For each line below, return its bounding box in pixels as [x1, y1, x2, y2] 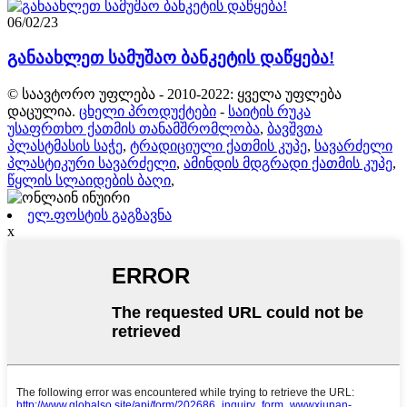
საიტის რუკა [228, 103, 311, 119]
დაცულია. [7, 103, 75, 119]
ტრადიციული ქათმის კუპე [130, 137, 307, 154]
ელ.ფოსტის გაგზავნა [27, 206, 172, 223]
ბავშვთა [267, 120, 323, 136]
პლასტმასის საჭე [7, 137, 123, 154]
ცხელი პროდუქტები [79, 103, 216, 119]
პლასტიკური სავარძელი [7, 154, 176, 171]
